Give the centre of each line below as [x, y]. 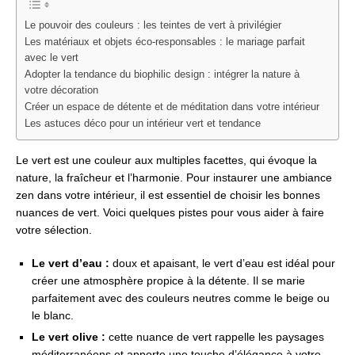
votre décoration [61, 91]
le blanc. [53, 315]
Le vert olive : [69, 337]
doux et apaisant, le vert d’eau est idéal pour [222, 263]
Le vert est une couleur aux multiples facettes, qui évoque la [166, 160]
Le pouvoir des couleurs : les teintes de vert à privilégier [153, 26]
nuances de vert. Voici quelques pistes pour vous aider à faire [170, 212]
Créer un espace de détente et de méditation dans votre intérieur [172, 107]
